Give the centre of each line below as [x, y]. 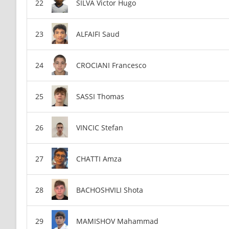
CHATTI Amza [99, 158]
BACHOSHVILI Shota [110, 190]
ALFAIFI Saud [98, 34]
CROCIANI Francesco [111, 65]
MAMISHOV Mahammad [117, 221]
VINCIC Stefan [100, 127]
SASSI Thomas [100, 96]
